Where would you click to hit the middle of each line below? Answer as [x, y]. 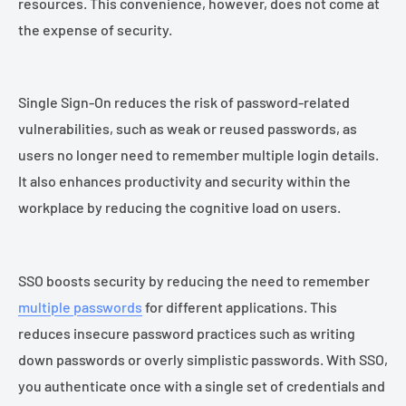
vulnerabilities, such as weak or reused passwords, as [188, 129]
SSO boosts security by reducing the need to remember [194, 280]
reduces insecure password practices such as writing [187, 333]
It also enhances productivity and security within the [184, 181]
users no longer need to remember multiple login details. [198, 155]
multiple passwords [80, 306]
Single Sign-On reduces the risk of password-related [184, 102]
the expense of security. [95, 29]
